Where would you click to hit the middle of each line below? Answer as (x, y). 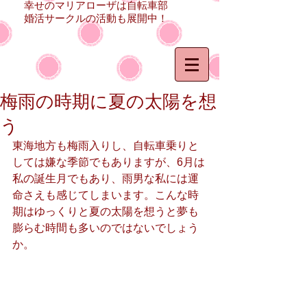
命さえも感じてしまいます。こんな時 (106, 195)
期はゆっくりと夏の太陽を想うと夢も (106, 211)
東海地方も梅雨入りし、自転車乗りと (106, 146)
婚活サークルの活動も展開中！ (96, 18)
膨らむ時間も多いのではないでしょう (106, 228)
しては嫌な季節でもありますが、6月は (109, 162)
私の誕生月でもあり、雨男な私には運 (106, 179)
